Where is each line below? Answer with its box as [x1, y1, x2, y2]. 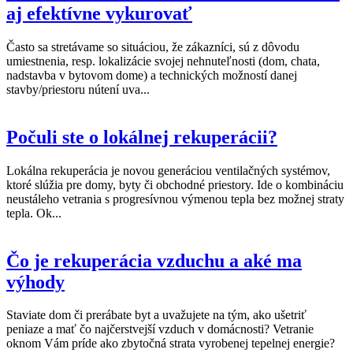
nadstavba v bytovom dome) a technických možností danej [6, 68, 297, 82]
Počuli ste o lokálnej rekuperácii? [6, 126, 277, 147]
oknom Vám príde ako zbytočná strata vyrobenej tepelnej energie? [6, 336, 335, 351]
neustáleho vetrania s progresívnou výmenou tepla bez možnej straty [6, 191, 344, 206]
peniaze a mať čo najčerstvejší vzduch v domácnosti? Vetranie [6, 322, 314, 336]
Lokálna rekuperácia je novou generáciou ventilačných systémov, [6, 163, 330, 177]
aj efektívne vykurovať [6, 2, 192, 24]
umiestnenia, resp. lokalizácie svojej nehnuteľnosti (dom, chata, [6, 54, 320, 68]
